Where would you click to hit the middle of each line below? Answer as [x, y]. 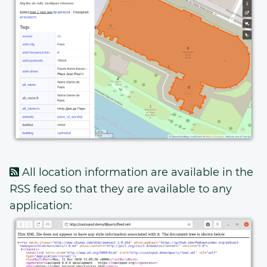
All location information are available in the [136, 173]
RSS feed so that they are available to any [121, 189]
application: [41, 206]
